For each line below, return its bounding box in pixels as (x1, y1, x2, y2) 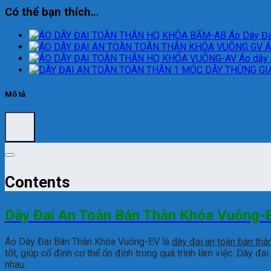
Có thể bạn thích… (5, 5, 99, 19)
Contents (5, 173, 70, 192)
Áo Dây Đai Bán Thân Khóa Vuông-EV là (5, 236, 172, 248)
